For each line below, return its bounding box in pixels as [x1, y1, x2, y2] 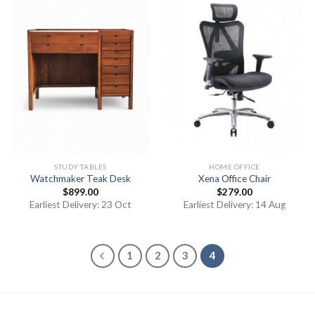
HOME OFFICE [209, 162, 260, 171]
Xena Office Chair [198, 173, 271, 185]
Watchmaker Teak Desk [30, 173, 131, 185]
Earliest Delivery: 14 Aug [184, 198, 285, 210]
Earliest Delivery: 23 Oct [30, 198, 131, 210]
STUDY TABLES [54, 162, 107, 171]
